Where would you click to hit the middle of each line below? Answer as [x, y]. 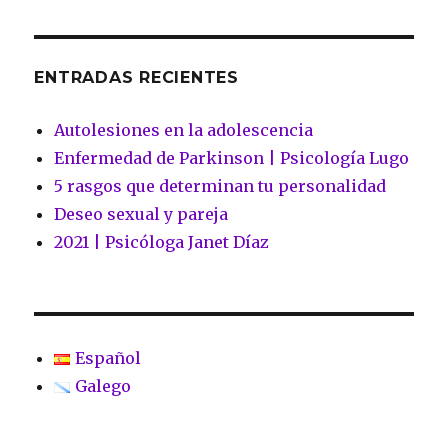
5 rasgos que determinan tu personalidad [220, 185]
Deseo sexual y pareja [141, 213]
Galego [103, 385]
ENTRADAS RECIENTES [136, 77]
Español [108, 357]
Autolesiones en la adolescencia [184, 129]
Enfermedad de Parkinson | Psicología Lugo [232, 157]
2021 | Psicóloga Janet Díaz [162, 241]
